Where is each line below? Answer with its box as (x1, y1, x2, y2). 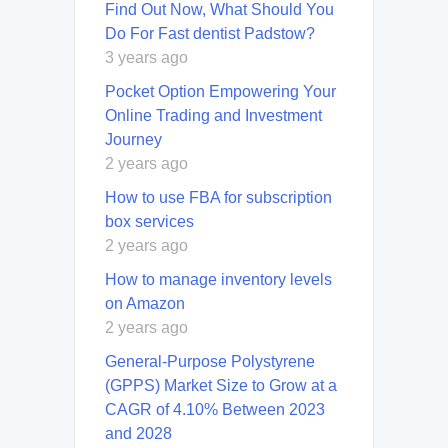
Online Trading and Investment (105, 107, 322, 125)
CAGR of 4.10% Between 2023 (105, 401, 325, 419)
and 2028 (105, 425, 172, 443)
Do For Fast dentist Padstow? (105, 25, 315, 43)
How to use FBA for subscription (105, 189, 332, 207)
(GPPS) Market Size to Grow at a (105, 377, 337, 395)
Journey (105, 131, 162, 149)
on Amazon (105, 295, 185, 313)
